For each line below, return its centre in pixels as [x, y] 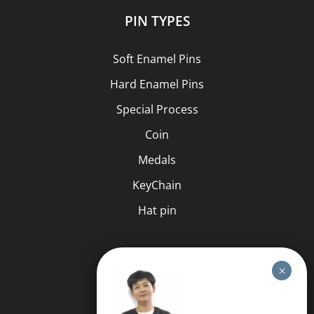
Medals [157, 159]
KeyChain [157, 185]
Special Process [157, 109]
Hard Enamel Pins [157, 84]
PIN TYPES [157, 21]
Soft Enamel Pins [157, 59]
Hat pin [157, 210]
